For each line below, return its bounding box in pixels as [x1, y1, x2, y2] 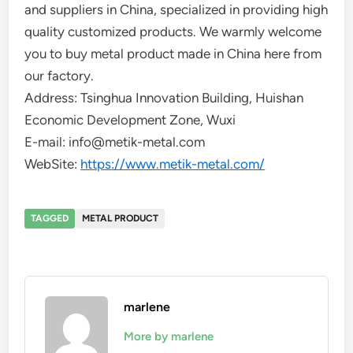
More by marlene [124, 329, 214, 344]
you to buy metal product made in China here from [24, 46, 322, 61]
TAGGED [31, 213, 69, 224]
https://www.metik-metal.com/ [80, 156, 266, 172]
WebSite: [24, 156, 81, 172]
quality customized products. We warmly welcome [24, 24, 322, 39]
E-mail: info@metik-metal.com [24, 134, 206, 150]
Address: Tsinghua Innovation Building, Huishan [24, 90, 304, 106]
